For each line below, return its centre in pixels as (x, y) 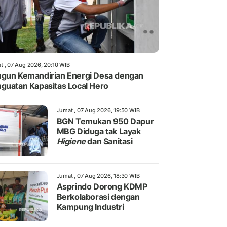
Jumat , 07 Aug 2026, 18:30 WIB (98, 176)
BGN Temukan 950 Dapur (105, 121)
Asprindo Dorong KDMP (102, 187)
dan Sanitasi (109, 142)
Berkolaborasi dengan (98, 197)
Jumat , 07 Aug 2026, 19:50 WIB (98, 111)
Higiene (71, 142)
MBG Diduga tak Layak (99, 131)
